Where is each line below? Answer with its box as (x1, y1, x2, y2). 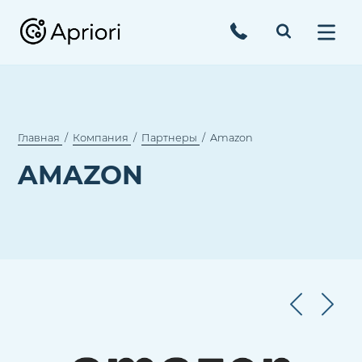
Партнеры (141, 131, 198, 144)
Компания (73, 131, 129, 144)
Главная (18, 131, 61, 144)
